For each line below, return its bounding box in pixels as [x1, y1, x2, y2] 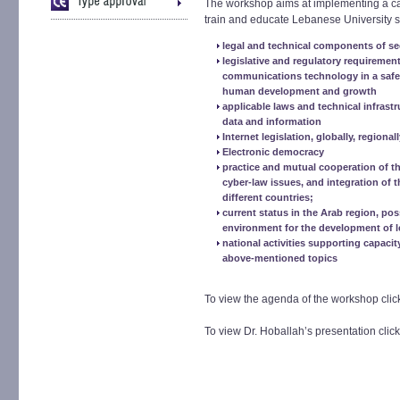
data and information [222, 116, 321, 127]
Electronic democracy [222, 146, 324, 157]
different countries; [222, 192, 313, 203]
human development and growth [222, 86, 377, 96]
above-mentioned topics [222, 253, 337, 263]
